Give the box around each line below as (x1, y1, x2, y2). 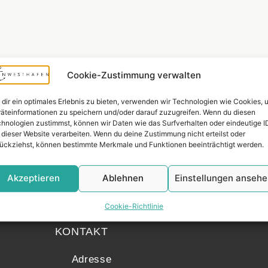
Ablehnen (102, 172, 144, 184)
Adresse (71, 254, 112, 266)
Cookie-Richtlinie (104, 201, 163, 211)
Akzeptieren (7, 172, 60, 184)
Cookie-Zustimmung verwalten (66, 69, 201, 81)
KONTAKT (54, 226, 108, 238)
